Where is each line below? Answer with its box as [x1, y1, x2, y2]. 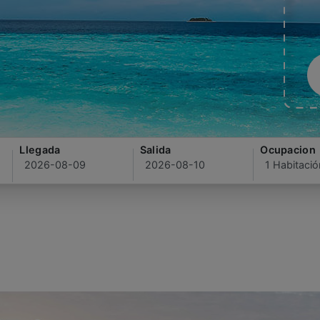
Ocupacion [260, 144, 316, 156]
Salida [139, 144, 171, 156]
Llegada [19, 144, 61, 156]
